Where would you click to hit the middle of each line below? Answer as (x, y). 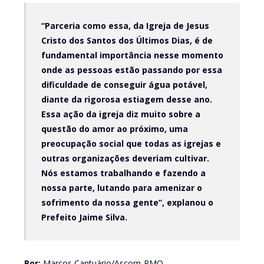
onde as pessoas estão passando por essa (131, 70)
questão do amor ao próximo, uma (114, 128)
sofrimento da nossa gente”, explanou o (127, 202)
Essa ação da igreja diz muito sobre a (121, 114)
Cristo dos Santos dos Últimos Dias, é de (127, 40)
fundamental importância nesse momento (132, 55)
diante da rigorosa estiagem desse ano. (126, 99)
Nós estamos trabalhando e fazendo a (123, 173)
